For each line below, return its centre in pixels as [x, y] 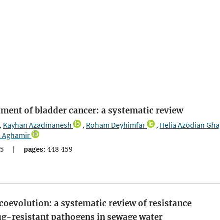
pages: [34, 149]
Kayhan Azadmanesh [37, 124]
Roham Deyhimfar [116, 124]
